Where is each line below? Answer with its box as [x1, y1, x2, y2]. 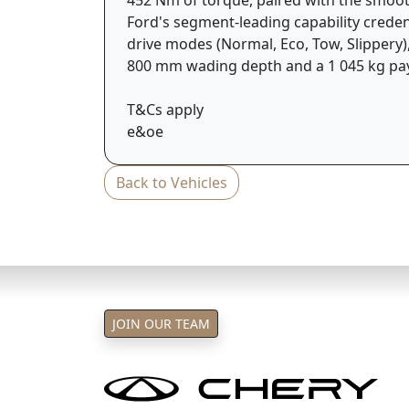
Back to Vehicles [116, 172, 227, 193]
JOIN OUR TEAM [112, 314, 210, 332]
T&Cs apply [127, 99, 204, 120]
